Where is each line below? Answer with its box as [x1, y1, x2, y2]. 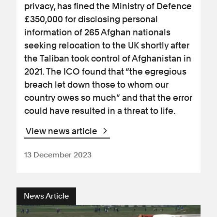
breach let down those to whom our [24, 79, 169, 90]
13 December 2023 [24, 150, 92, 159]
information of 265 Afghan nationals [24, 27, 170, 37]
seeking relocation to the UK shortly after [24, 40, 189, 50]
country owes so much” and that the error [24, 93, 192, 103]
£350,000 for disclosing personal [24, 14, 158, 24]
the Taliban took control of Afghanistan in [24, 53, 191, 63]
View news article [26, 126, 99, 136]
